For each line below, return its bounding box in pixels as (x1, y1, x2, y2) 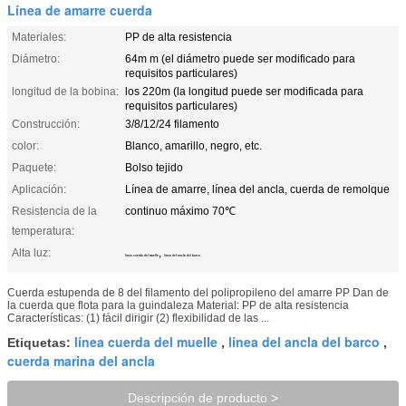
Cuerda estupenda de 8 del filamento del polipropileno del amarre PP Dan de (7, 285, 389, 299)
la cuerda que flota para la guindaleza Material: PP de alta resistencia (7, 298, 349, 312)
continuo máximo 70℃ (125, 204, 236, 217)
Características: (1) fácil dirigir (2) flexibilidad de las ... (7, 311, 269, 324)
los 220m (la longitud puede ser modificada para (125, 84, 363, 98)
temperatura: (12, 224, 74, 237)
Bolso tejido (125, 160, 183, 174)
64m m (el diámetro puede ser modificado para (125, 52, 355, 65)
